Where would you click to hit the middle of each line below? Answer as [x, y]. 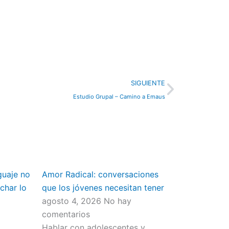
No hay [117, 201]
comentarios [66, 214]
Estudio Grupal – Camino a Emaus [119, 97]
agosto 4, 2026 [73, 201]
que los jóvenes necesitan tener [103, 188]
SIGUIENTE [148, 83]
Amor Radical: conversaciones [100, 174]
